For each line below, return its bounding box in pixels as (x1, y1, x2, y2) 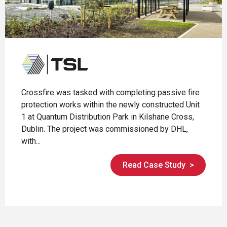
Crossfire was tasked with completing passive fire (21, 87, 200, 97)
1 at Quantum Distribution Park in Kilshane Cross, (21, 111, 194, 122)
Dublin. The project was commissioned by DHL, (21, 124, 188, 134)
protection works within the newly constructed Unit (21, 99, 200, 109)
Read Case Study (122, 160, 185, 170)
